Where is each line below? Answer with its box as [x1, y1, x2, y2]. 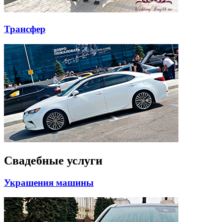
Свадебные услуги [4, 154, 103, 167]
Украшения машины [4, 177, 94, 188]
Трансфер [4, 24, 46, 35]
